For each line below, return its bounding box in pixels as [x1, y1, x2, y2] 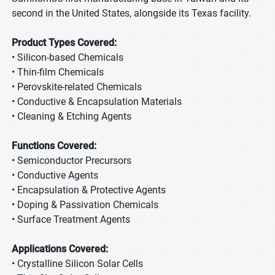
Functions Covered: [12, 140, 96, 152]
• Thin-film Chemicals [12, 66, 104, 78]
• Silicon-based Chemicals [12, 52, 123, 63]
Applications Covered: [12, 243, 108, 255]
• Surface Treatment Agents [12, 214, 130, 225]
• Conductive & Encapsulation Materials [12, 96, 182, 107]
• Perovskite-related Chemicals [12, 81, 142, 93]
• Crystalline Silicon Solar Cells [12, 258, 143, 269]
